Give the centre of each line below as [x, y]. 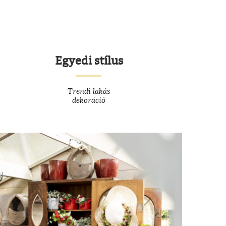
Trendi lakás [89, 91]
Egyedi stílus [89, 61]
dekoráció [89, 100]
